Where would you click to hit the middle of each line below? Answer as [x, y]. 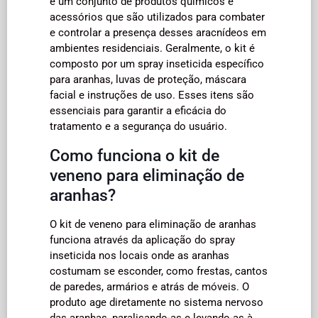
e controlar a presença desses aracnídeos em [158, 32]
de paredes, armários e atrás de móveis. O [149, 286]
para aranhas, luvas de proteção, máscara [148, 79]
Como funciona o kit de [135, 155]
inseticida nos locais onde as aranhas [139, 255]
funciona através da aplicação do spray [142, 240]
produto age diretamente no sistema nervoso [157, 302]
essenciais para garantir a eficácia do [138, 110]
